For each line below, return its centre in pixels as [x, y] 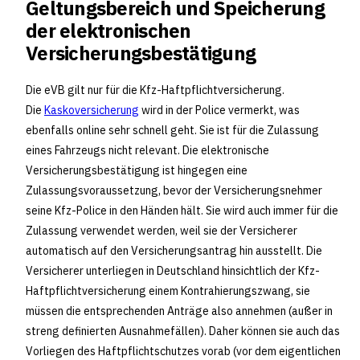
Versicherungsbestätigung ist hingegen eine [137, 170]
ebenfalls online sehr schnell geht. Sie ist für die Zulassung [172, 130]
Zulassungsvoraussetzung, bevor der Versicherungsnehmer [174, 190]
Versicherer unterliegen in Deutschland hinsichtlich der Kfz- [173, 271]
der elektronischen [108, 31]
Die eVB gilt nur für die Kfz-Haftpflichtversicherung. [155, 90]
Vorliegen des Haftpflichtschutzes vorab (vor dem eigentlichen [183, 351]
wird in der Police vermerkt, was [219, 110]
